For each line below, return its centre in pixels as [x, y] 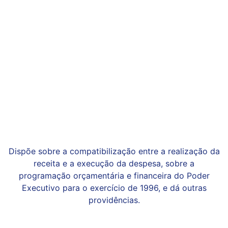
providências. [114, 200]
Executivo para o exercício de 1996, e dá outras [114, 188]
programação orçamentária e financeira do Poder [114, 176]
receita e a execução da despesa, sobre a [114, 163]
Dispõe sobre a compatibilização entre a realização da [114, 151]
